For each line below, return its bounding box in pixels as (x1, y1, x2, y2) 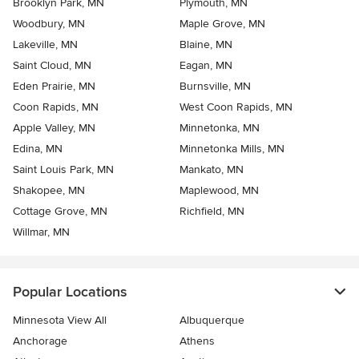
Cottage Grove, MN (13, 204, 107, 219)
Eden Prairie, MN (13, 79, 95, 94)
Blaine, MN (179, 38, 232, 52)
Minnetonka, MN (179, 121, 260, 135)
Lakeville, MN (13, 38, 78, 52)
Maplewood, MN (179, 184, 259, 198)
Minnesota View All (13, 313, 107, 328)
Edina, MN (13, 142, 63, 156)
